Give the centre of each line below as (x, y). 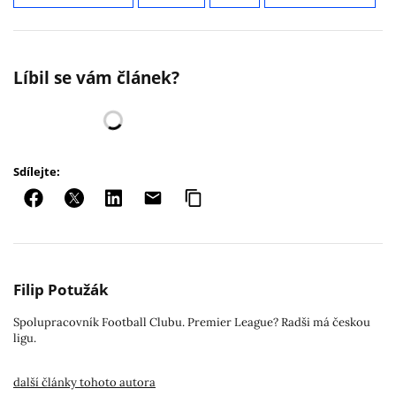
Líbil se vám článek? (96, 78)
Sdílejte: (37, 172)
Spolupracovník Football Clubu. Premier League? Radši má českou (192, 323)
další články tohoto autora (84, 383)
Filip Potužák (61, 290)
